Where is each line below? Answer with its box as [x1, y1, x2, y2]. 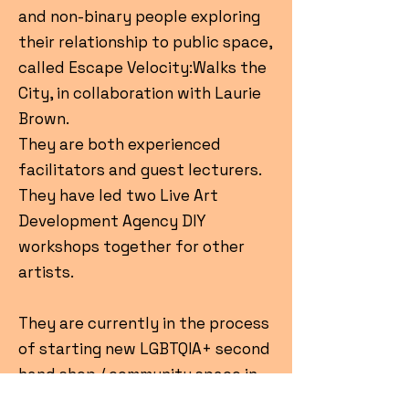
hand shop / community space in [18, 364, 257, 384]
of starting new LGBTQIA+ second [18, 339, 270, 359]
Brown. [18, 109, 69, 129]
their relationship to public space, [18, 32, 272, 52]
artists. [18, 262, 78, 282]
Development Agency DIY [18, 211, 206, 231]
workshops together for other [18, 236, 245, 257]
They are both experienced [18, 134, 221, 154]
